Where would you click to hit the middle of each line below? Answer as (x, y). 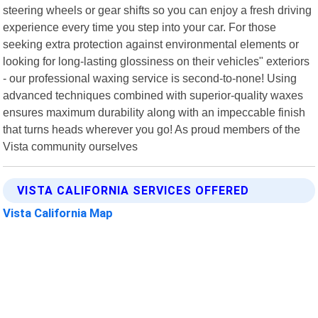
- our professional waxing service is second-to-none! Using (150, 78)
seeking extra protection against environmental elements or (151, 44)
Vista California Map (58, 213)
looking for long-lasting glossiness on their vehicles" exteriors (157, 61)
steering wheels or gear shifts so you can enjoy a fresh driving (158, 10)
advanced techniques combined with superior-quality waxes (153, 95)
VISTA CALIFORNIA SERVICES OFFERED (133, 190)
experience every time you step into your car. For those (140, 27)
